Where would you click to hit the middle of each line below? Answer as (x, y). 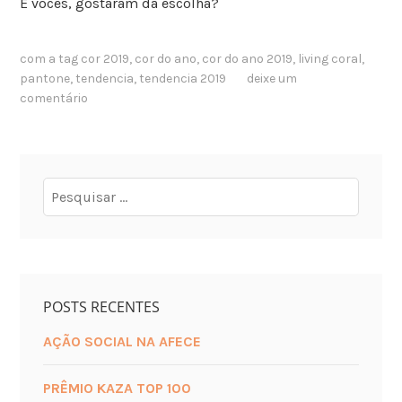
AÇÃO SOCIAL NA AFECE (122, 342)
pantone (45, 78)
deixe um (271, 78)
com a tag (51, 58)
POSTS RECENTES (101, 307)
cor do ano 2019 (248, 58)
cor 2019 (105, 58)
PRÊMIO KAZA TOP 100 (117, 388)
